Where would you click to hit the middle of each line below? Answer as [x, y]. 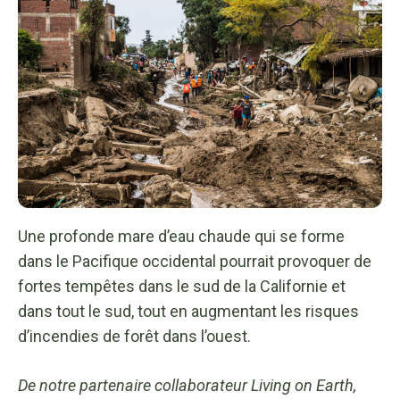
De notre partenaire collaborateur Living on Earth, [187, 385]
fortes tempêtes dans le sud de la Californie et [182, 286]
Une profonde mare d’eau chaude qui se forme [181, 236]
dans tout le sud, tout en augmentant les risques [188, 311]
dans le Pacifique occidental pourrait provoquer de [195, 261]
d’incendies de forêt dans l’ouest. [134, 336]
